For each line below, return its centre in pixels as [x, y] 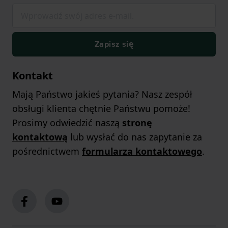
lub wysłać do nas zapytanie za [135, 137]
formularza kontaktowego [142, 151]
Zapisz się [114, 44]
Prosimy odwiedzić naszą [67, 123]
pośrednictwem [47, 151]
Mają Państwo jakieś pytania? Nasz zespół [102, 94]
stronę [137, 123]
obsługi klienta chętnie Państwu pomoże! [101, 109]
